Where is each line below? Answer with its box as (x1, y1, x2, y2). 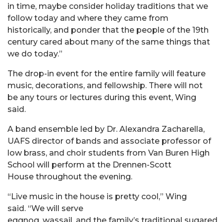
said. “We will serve (7, 203, 83, 213)
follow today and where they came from (7, 13, 168, 23)
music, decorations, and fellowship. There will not (7, 80, 203, 90)
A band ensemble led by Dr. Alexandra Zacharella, (7, 124, 205, 134)
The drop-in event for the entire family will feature (7, 68, 206, 78)
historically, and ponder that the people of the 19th (7, 25, 209, 35)
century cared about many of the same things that (7, 37, 210, 47)
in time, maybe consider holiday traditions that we (7, 1, 208, 11)
